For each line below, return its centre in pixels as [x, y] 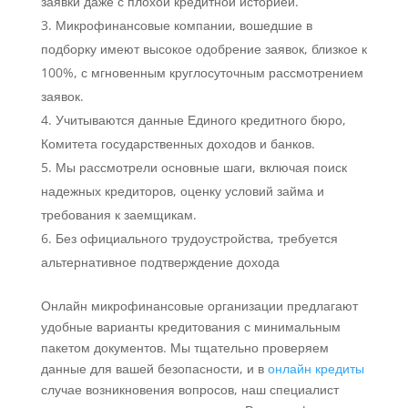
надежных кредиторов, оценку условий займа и [182, 191]
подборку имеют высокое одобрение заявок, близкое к [204, 49]
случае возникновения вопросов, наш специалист [189, 390]
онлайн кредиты [316, 369]
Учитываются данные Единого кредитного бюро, [200, 120]
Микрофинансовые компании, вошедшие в [184, 25]
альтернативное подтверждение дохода [160, 262]
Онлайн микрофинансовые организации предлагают [199, 306]
